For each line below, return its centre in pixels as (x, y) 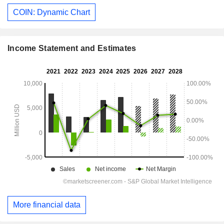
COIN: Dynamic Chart (51, 12)
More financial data (47, 205)
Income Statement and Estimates (72, 48)
